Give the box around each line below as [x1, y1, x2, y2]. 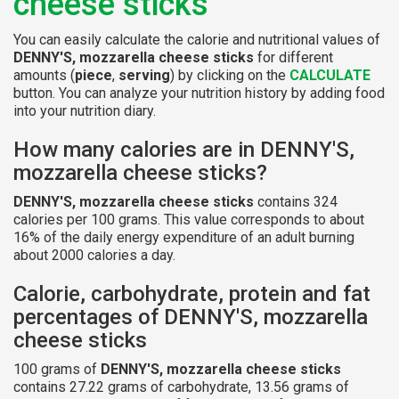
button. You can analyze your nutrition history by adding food [13, 84, 385, 102]
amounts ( [13, 66, 75, 84]
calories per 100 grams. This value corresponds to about [13, 210, 364, 228]
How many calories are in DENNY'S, [13, 136, 354, 162]
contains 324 [254, 192, 338, 210]
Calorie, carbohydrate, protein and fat [13, 281, 370, 306]
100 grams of [13, 360, 101, 378]
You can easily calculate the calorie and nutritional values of [13, 30, 380, 48]
